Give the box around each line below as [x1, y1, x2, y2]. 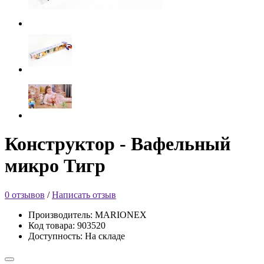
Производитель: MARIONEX [28, 209, 147, 220]
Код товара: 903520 [28, 220, 105, 230]
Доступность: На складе [28, 230, 125, 241]
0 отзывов [5, 189, 45, 200]
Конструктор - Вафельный [5, 133, 230, 155]
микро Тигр [5, 155, 105, 177]
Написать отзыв [52, 189, 116, 200]
